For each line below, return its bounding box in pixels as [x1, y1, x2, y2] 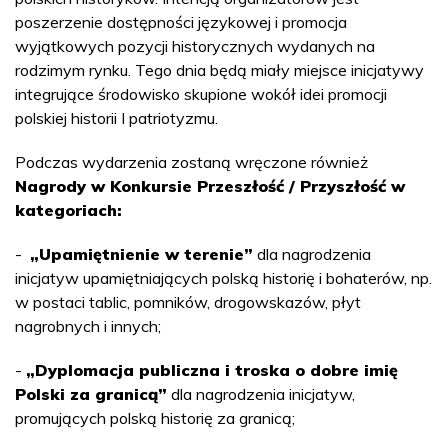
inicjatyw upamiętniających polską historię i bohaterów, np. [15, 268, 432, 289]
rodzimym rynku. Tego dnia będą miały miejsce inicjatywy [15, 60, 424, 81]
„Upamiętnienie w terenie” [30, 244, 253, 265]
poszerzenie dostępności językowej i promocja [15, 12, 347, 33]
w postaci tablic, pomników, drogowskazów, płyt [15, 292, 361, 313]
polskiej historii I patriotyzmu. [15, 108, 218, 129]
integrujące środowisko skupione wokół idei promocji [15, 84, 387, 105]
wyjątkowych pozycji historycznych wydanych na [15, 36, 375, 57]
